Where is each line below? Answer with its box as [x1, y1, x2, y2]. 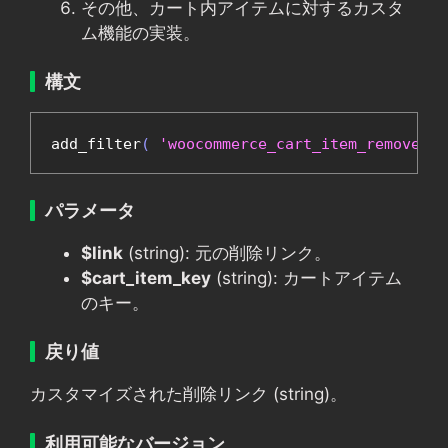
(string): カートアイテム [211, 267, 402, 288]
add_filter [51, 135, 141, 153]
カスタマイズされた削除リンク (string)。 [30, 384, 347, 404]
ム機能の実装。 [81, 22, 200, 43]
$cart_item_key [81, 267, 211, 288]
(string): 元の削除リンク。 [123, 242, 331, 263]
